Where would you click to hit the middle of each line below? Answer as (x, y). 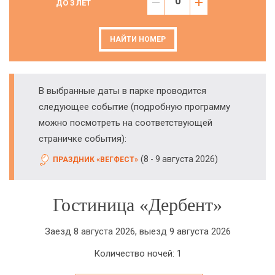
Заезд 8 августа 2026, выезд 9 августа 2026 (137, 231)
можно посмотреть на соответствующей (126, 123)
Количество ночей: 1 (137, 254)
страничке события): (83, 139)
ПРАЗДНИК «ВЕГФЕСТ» (95, 160)
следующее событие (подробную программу (134, 107)
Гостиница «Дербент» (137, 205)
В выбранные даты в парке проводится (122, 91)
